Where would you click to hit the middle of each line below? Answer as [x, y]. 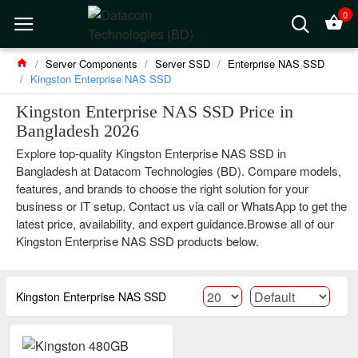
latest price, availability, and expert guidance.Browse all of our [175, 223]
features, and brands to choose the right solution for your [162, 188]
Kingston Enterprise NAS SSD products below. [137, 241]
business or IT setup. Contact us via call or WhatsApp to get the [181, 206]
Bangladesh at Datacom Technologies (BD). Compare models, [179, 171]
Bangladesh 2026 [78, 131]
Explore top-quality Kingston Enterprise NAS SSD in [151, 153]
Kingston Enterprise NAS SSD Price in [155, 111]
